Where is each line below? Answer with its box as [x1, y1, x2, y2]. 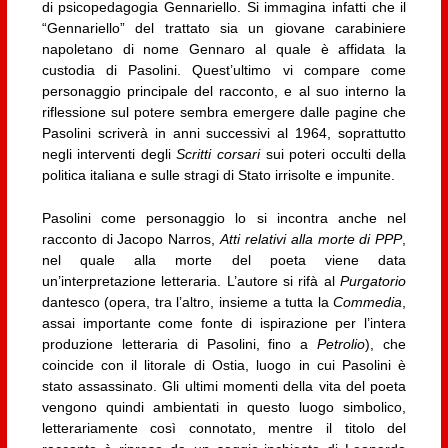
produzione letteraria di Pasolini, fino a [41, 336, 318, 353]
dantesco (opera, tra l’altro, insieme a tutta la [41, 294, 334, 311]
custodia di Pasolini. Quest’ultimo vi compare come [41, 61, 407, 78]
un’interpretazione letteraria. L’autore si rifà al [41, 273, 341, 290]
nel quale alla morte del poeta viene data [41, 252, 407, 269]
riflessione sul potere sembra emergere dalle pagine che [41, 103, 407, 120]
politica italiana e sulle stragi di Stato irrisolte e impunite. [41, 166, 395, 183]
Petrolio [317, 336, 366, 353]
